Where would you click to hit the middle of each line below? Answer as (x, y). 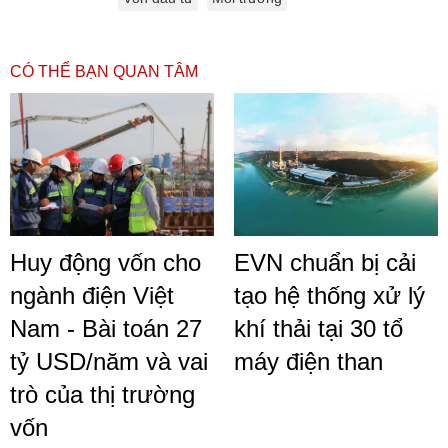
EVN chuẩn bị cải (325, 262)
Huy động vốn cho (105, 262)
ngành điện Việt (92, 295)
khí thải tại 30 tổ (318, 328)
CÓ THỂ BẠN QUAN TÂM (104, 71)
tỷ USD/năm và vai (109, 361)
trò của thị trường (102, 394)
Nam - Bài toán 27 (106, 328)
